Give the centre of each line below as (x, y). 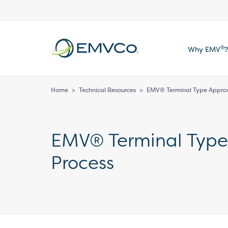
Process (82, 162)
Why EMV (204, 49)
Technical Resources (107, 90)
